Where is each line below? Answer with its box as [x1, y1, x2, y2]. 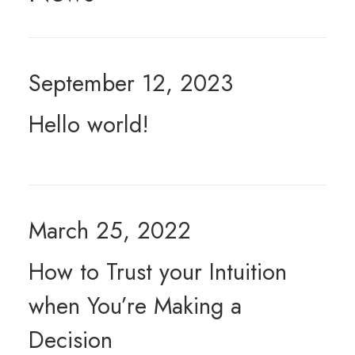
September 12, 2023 [29, 67, 233, 100]
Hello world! [29, 108, 149, 141]
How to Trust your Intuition [29, 255, 287, 288]
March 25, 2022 [29, 214, 191, 247]
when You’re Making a [29, 289, 242, 323]
